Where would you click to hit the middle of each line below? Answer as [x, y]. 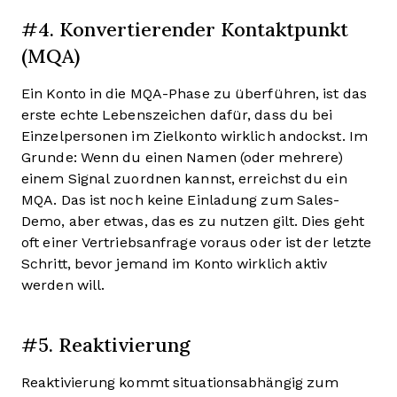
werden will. [63, 284]
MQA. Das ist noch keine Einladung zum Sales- [181, 199]
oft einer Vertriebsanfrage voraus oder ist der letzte [197, 242]
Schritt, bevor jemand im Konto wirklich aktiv [175, 263]
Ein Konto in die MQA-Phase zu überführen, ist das [194, 93]
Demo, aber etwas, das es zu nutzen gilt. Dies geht [193, 221]
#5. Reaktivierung [106, 344]
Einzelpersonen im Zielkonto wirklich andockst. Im [195, 136]
